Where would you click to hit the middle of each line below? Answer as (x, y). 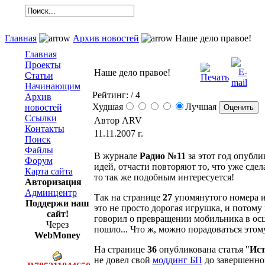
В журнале (117, 156)
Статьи (39, 75)
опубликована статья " (203, 249)
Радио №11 (162, 156)
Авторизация (53, 182)
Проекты (43, 65)
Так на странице (128, 197)
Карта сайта (49, 171)
